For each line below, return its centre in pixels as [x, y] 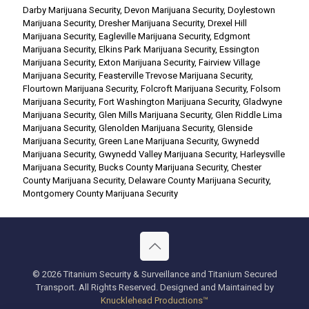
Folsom [266, 88]
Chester [246, 167]
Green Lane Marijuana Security [158, 141]
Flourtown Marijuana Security [80, 88]
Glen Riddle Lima [249, 114]
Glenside [235, 128]
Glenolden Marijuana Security [156, 128]
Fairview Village [229, 62]
